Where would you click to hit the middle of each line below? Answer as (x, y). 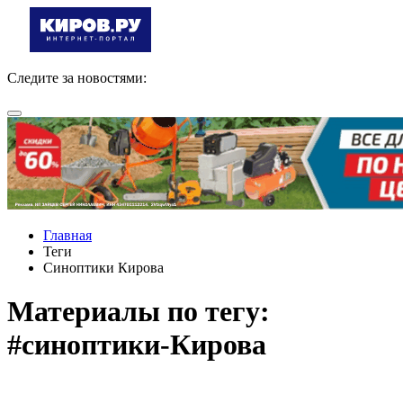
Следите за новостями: (77, 78)
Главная (67, 235)
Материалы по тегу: (139, 312)
